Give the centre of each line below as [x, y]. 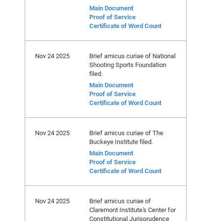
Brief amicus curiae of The [126, 133]
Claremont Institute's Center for [132, 210]
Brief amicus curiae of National [132, 56]
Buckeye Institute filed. [121, 142]
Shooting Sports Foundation [128, 65]
